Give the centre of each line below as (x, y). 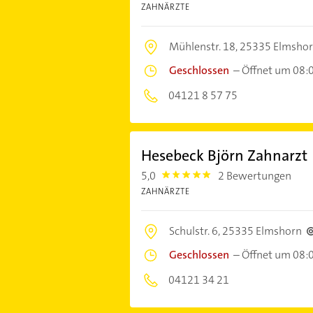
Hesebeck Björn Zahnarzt (224, 156)
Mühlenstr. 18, (204, 47)
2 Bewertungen (255, 176)
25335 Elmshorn (262, 231)
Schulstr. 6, (195, 231)
